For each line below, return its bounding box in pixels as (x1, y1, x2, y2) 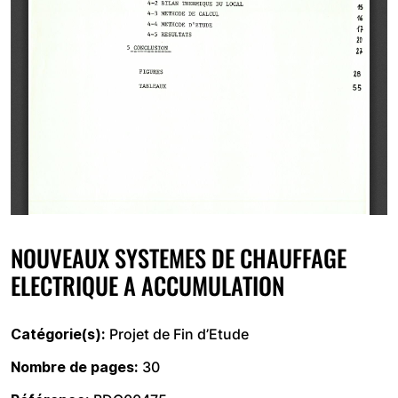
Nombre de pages (11, 358, 134, 376)
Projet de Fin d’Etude (109, 325, 249, 343)
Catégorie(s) (11, 325, 101, 343)
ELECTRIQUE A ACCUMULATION (11, 267, 284, 303)
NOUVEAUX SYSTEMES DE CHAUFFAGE (11, 240, 346, 275)
